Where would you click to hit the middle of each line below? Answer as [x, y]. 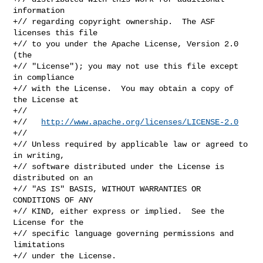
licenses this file [55, 33]
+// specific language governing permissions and [124, 233]
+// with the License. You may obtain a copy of [124, 88]
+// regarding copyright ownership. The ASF [114, 21]
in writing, [39, 155]
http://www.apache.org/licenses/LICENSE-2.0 [140, 122]
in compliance [44, 77]
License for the [48, 222]
